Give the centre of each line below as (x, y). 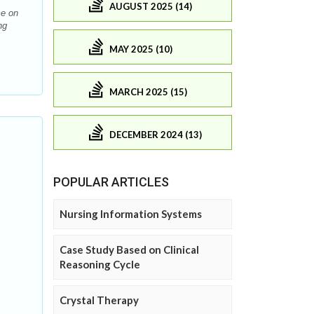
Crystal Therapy (99, 300)
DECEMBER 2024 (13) (156, 135)
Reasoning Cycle (100, 264)
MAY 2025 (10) (141, 49)
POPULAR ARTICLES (111, 182)
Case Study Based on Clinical (129, 249)
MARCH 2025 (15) (148, 92)
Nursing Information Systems (131, 213)
